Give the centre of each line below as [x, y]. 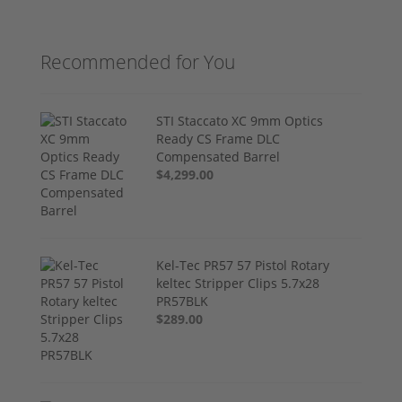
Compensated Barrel [218, 156]
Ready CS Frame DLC [218, 138]
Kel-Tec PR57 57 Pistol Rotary [243, 265]
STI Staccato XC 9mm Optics [240, 120]
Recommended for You [138, 61]
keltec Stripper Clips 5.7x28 [238, 283]
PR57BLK [183, 301]
